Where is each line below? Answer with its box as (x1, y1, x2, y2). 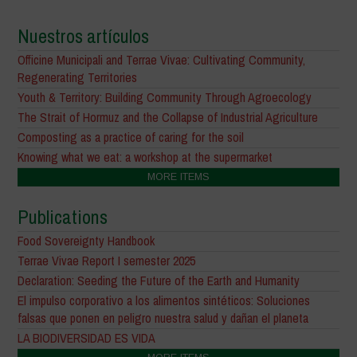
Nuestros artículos (18, 23, 150, 49)
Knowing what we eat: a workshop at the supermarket (18, 148, 273, 167)
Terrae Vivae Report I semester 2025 (18, 252, 196, 270)
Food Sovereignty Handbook (18, 232, 155, 250)
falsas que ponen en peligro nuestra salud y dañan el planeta (18, 309, 309, 328)
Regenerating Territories (18, 69, 138, 87)
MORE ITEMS (147, 171, 210, 183)
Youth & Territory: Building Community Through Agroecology (18, 88, 312, 107)
